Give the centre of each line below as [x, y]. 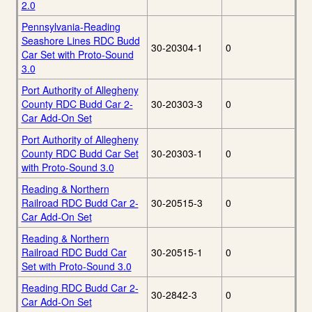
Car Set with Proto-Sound [77, 55]
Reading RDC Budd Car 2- [80, 288]
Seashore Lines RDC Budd [80, 41]
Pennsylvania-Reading [71, 27]
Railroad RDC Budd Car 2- [80, 203]
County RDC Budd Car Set [80, 154]
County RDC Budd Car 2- [77, 104]
